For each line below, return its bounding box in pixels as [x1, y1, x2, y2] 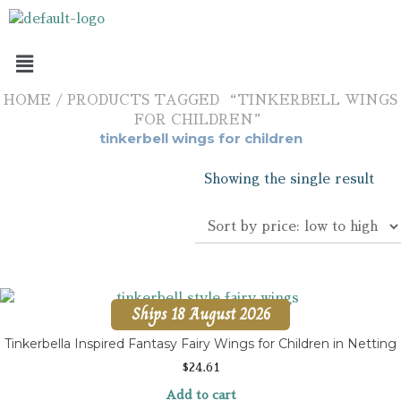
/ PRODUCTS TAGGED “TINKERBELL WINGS [51, 93, 397, 107]
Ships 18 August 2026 [131, 301, 270, 328]
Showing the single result [204, 172, 374, 186]
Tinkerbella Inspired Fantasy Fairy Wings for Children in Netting [4, 335, 397, 352]
